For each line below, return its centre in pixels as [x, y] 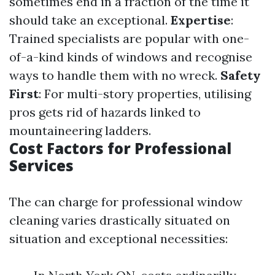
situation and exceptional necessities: [118, 238]
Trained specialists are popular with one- [129, 38]
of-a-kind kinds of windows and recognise [131, 57]
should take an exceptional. [90, 20]
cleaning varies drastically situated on [120, 220]
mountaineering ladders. [80, 130]
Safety [241, 75]
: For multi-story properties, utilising [145, 94]
